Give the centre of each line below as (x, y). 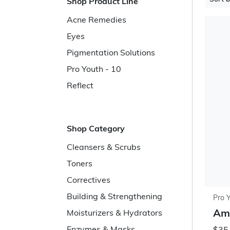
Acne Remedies (97, 21)
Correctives (89, 181)
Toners (80, 164)
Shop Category (96, 129)
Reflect (80, 86)
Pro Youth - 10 (94, 70)
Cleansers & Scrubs (104, 148)
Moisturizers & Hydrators (114, 214)
